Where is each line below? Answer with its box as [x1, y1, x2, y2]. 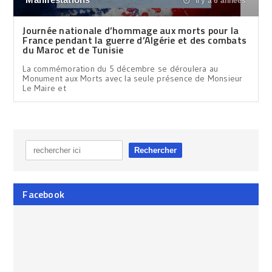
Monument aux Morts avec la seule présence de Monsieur [22, 72, 243, 84]
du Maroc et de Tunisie [22, 42, 124, 57]
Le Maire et [22, 82, 66, 93]
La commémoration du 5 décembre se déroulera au [22, 63, 219, 74]
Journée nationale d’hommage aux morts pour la [22, 22, 239, 38]
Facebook [22, 186, 65, 202]
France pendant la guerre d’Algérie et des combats [22, 32, 247, 47]
